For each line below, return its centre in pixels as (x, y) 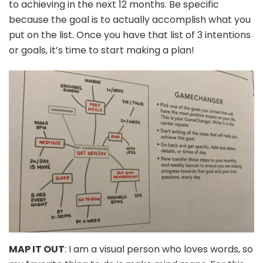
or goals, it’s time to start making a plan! (102, 50)
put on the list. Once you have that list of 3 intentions (130, 35)
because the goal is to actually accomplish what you (130, 19)
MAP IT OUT (37, 249)
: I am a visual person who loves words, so (159, 249)
